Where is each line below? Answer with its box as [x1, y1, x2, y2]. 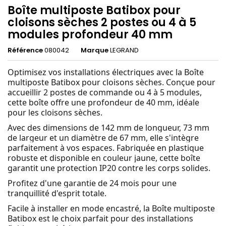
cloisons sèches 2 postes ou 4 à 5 [8, 14, 196, 30]
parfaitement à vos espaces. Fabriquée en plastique [8, 142, 204, 153]
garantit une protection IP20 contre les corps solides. [8, 162, 210, 174]
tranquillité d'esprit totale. [8, 187, 106, 199]
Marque [81, 45, 108, 55]
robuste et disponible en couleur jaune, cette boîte [8, 152, 200, 163]
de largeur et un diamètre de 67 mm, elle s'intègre [8, 132, 199, 143]
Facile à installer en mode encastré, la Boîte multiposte [8, 202, 215, 214]
